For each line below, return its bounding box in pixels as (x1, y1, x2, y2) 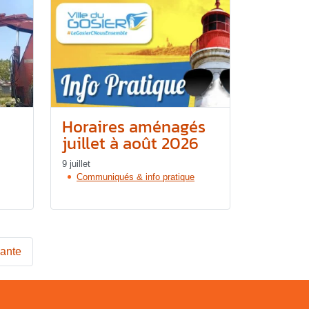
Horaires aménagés (62, 114, 206, 139)
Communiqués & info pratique (77, 171, 195, 182)
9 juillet (62, 158, 90, 169)
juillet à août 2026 (62, 130, 199, 155)
